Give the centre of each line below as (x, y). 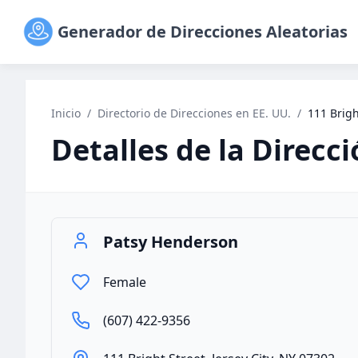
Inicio (66, 113)
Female (125, 282)
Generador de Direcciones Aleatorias (203, 32)
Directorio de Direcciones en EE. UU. (194, 113)
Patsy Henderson (171, 242)
